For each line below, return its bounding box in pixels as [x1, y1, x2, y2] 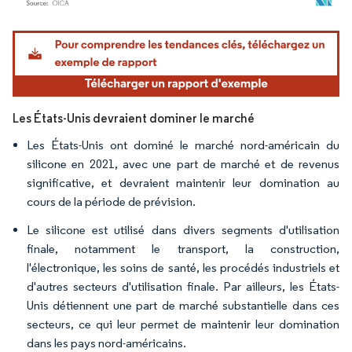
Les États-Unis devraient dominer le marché [13, 111, 255, 126]
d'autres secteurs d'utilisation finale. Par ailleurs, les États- [27, 279, 339, 295]
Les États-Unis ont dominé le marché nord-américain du [27, 137, 339, 153]
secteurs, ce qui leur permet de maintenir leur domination [27, 317, 339, 332]
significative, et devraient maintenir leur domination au [27, 175, 339, 191]
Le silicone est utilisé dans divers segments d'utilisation [27, 222, 339, 238]
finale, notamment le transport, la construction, [27, 241, 339, 257]
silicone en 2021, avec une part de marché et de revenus [27, 156, 339, 172]
